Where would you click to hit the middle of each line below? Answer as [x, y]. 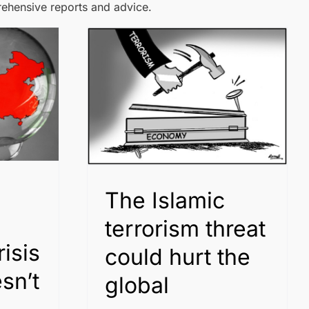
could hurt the [178, 257]
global [137, 285]
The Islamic [165, 200]
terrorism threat [185, 228]
